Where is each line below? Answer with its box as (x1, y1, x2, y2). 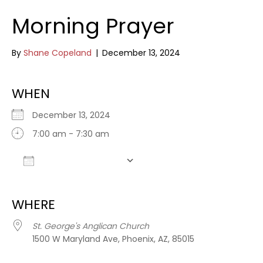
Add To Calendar (40, 154, 120, 167)
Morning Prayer (12, 11, 174, 41)
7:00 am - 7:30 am (32, 128, 109, 140)
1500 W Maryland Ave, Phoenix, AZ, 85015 (32, 233, 194, 245)
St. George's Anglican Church (32, 220, 149, 232)
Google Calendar (156, 171, 225, 183)
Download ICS (32, 171, 88, 183)
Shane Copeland (23, 47, 92, 59)
